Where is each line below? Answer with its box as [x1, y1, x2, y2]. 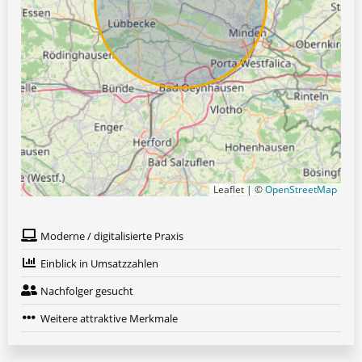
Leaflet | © [213, 183, 265, 197]
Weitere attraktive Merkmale [40, 311, 178, 326]
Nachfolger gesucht [40, 284, 133, 299]
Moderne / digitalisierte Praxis [40, 229, 183, 244]
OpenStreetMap [265, 183, 337, 197]
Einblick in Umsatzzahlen [40, 256, 158, 271]
